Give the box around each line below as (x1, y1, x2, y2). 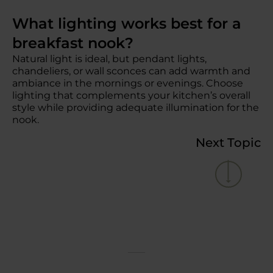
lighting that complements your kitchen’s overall (12, 90, 250, 101)
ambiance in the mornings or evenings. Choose (12, 77, 243, 89)
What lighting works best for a (12, 15, 241, 32)
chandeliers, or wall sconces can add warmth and (12, 65, 250, 77)
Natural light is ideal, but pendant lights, (12, 53, 207, 65)
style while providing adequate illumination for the (12, 102, 259, 113)
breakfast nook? (12, 34, 142, 52)
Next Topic (196, 135, 261, 150)
